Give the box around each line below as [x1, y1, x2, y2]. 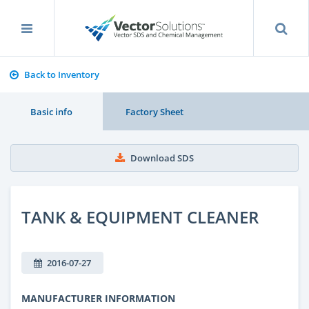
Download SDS [130, 152, 194, 164]
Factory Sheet [125, 105, 183, 118]
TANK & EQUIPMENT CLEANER [21, 205, 259, 228]
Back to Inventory [23, 68, 99, 81]
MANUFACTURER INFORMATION [21, 291, 175, 305]
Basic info [30, 105, 73, 118]
